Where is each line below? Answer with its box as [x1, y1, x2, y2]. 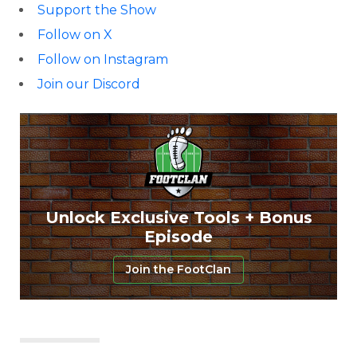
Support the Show [37, 2, 156, 18]
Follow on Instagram [37, 52, 168, 67]
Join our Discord [37, 76, 140, 92]
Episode [144, 226, 213, 246]
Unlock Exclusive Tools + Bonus [45, 207, 312, 227]
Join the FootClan [126, 261, 231, 277]
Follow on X [37, 27, 112, 42]
